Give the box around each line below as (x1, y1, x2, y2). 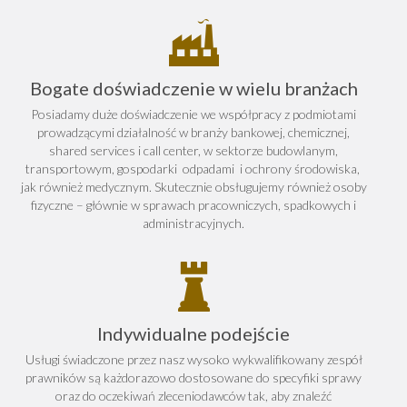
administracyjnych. (143, 215, 245, 231)
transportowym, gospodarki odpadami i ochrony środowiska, (25, 161, 362, 176)
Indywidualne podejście (97, 323, 291, 344)
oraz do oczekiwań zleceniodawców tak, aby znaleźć (55, 388, 333, 403)
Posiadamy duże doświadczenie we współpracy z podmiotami (31, 106, 357, 122)
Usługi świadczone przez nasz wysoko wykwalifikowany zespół (25, 352, 362, 367)
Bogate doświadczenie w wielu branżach (29, 77, 358, 99)
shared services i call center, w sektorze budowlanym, (49, 143, 339, 158)
